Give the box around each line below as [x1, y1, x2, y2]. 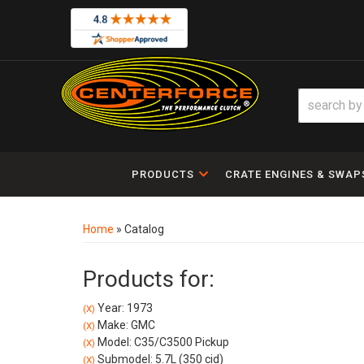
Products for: [83, 266, 214, 292]
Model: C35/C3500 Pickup [95, 336, 229, 349]
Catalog [124, 223, 164, 236]
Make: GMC [95, 318, 155, 331]
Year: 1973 [95, 301, 153, 314]
